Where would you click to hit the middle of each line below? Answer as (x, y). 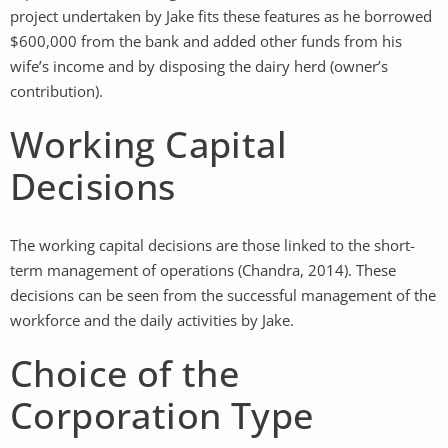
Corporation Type (162, 415)
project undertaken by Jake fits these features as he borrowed (221, 15)
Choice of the (125, 373)
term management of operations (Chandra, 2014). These (203, 269)
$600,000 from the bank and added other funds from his (206, 40)
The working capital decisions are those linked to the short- (212, 244)
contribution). (56, 90)
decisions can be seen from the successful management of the (223, 294)
